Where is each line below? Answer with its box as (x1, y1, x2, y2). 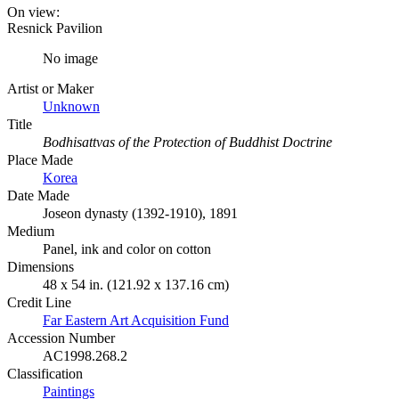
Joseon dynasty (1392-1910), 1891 (43, 205, 238, 221)
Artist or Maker (7, 80, 94, 96)
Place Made (7, 151, 73, 167)
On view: (7, 4, 60, 20)
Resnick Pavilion (7, 20, 102, 36)
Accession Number (7, 330, 115, 346)
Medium (7, 223, 54, 239)
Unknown (43, 98, 100, 114)
